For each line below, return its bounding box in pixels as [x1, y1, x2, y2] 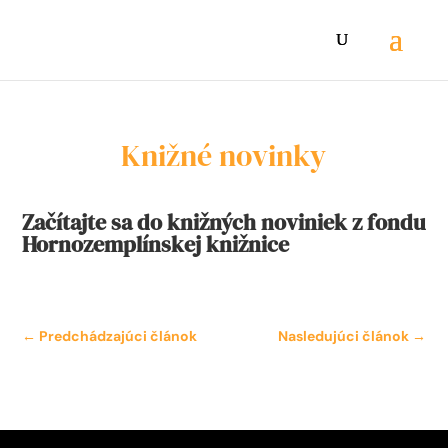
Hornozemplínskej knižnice [22, 229, 295, 259]
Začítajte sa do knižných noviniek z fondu [22, 207, 426, 237]
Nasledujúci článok [277, 327, 409, 345]
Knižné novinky [121, 135, 327, 176]
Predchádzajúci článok [39, 327, 198, 345]
